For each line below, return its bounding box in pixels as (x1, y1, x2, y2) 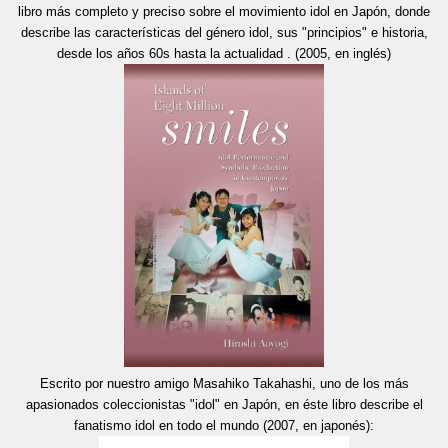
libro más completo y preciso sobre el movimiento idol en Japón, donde (18, 3, 430, 19)
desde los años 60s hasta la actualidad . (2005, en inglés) (57, 45, 391, 61)
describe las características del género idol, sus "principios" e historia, (20, 24, 428, 40)
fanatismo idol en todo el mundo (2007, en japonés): (74, 417, 374, 433)
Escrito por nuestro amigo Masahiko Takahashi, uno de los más (39, 375, 409, 391)
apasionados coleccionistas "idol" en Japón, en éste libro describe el (25, 396, 423, 412)
